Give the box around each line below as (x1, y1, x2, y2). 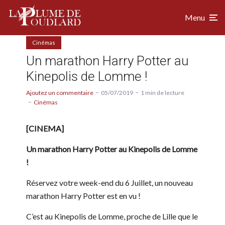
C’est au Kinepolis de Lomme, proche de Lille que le (26, 211, 198, 221)
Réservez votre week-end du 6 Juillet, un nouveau (26, 177, 193, 187)
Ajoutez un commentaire (26, 88, 93, 96)
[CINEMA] (26, 123, 64, 133)
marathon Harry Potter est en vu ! (26, 190, 141, 200)
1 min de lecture (141, 88, 184, 96)
